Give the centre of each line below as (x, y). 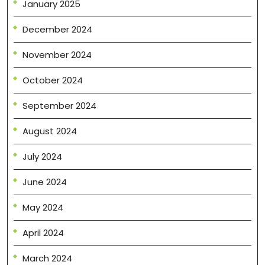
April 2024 (43, 233)
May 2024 (43, 208)
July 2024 (42, 157)
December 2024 (57, 30)
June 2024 (45, 182)
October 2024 (53, 80)
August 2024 (50, 131)
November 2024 (57, 55)
